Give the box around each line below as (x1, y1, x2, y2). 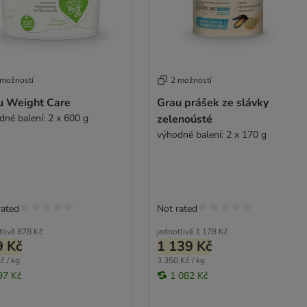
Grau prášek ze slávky (156, 95, 269, 110)
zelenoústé (156, 111, 212, 127)
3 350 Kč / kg (156, 254, 205, 266)
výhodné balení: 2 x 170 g (156, 127, 267, 141)
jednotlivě (156, 225, 193, 237)
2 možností (170, 74, 212, 86)
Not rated (156, 201, 197, 215)
